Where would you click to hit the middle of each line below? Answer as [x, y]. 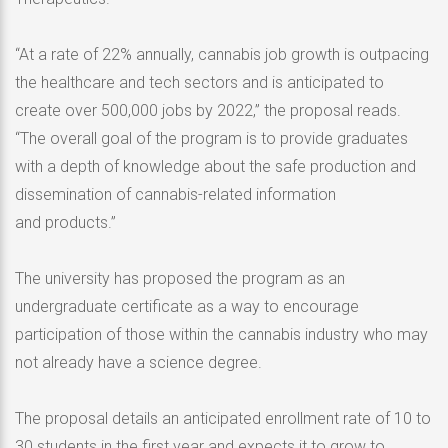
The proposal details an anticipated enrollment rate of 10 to [223, 418]
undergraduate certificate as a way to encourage [187, 306]
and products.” [65, 222]
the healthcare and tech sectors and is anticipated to [199, 82]
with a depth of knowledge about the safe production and [215, 166]
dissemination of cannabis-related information [175, 194]
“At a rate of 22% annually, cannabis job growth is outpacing [222, 54]
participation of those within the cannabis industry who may [221, 334]
